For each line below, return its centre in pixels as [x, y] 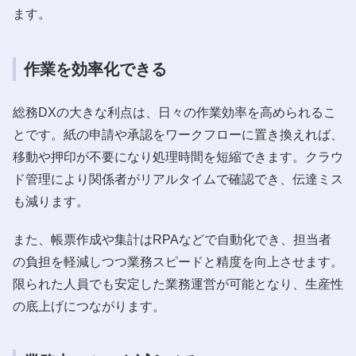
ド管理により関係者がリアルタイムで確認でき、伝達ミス [178, 179]
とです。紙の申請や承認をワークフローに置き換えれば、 [178, 134]
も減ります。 [51, 201]
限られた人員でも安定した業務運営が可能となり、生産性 [178, 284]
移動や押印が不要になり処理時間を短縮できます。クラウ [178, 157]
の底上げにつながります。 [89, 306]
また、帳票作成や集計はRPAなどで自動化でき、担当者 [172, 239]
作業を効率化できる [95, 69]
